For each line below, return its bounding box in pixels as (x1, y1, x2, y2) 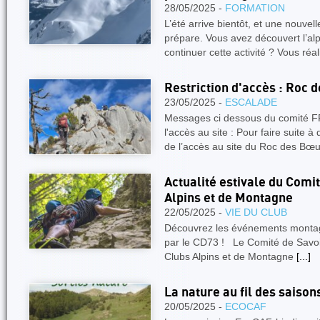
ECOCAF (225, 301, 266, 312)
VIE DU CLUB (225, 206, 287, 218)
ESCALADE (225, 96, 277, 108)
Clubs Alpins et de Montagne (164, 251, 296, 262)
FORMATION (225, 2, 285, 14)
